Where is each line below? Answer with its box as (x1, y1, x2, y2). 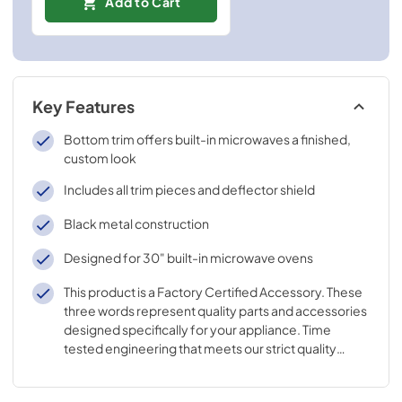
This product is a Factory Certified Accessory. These (63, 284, 363, 300)
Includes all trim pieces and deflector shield (63, 181, 315, 197)
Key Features (32, 97, 135, 117)
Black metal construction (63, 215, 209, 232)
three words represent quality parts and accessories (63, 302, 367, 319)
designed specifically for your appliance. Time (63, 321, 331, 337)
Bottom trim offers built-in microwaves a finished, (63, 131, 351, 147)
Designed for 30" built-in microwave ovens (63, 249, 313, 266)
